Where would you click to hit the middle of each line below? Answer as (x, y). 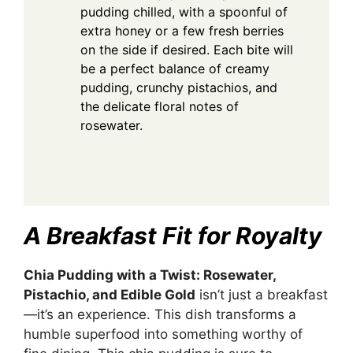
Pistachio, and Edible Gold (110, 295)
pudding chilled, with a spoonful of (184, 12)
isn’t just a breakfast (262, 295)
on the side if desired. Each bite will (187, 50)
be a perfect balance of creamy (175, 69)
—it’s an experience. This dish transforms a (160, 315)
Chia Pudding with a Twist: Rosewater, (150, 275)
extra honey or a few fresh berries (182, 31)
